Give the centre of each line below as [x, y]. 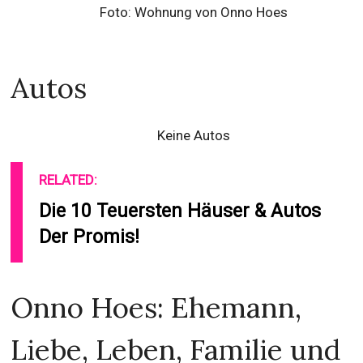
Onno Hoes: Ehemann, [156, 307]
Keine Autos [193, 135]
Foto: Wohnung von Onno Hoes [193, 12]
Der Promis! [90, 237]
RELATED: [68, 180]
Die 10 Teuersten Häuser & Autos [180, 211]
